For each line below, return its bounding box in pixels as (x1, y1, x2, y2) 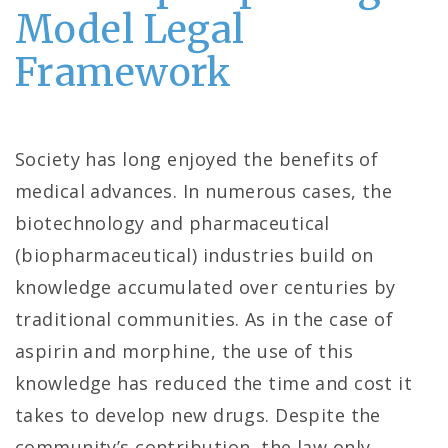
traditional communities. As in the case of (15, 307, 394, 331)
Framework (15, 48, 232, 96)
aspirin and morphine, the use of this (15, 339, 353, 363)
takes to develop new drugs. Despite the (15, 403, 381, 427)
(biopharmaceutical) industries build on (15, 243, 374, 267)
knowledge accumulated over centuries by (15, 275, 396, 299)
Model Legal (15, 5, 245, 53)
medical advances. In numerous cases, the (15, 179, 393, 203)
